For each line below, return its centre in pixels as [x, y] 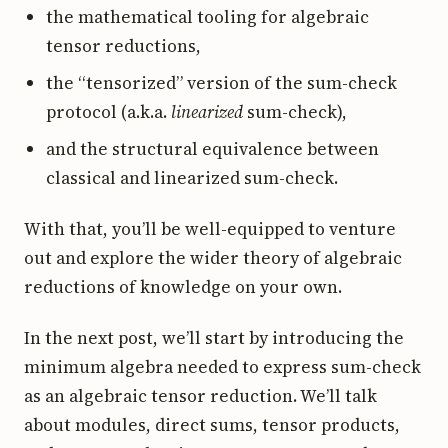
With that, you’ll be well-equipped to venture [210, 228]
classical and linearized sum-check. [192, 177]
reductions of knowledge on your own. [183, 286]
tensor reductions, [123, 45]
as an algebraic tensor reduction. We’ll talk [200, 395]
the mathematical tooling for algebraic [207, 16]
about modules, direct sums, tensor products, [212, 424]
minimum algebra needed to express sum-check [222, 366]
